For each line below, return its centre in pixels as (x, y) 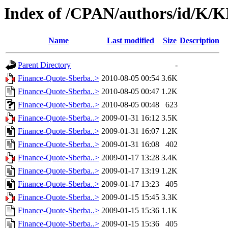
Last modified (130, 41)
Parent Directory (44, 65)
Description (199, 41)
